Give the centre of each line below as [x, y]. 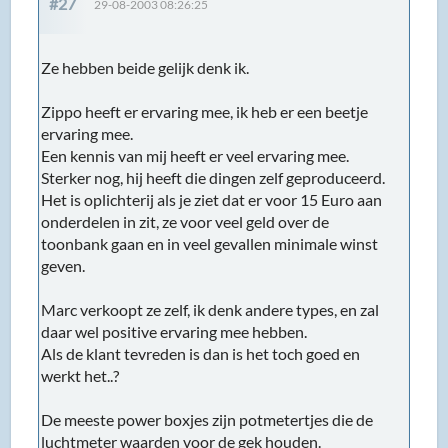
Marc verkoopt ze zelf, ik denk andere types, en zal [210, 309]
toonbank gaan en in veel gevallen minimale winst [210, 243]
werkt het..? [80, 375]
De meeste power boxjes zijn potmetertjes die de [207, 419]
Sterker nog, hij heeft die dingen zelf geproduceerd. [213, 177]
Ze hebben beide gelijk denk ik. [145, 67]
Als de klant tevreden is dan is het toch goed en [201, 353]
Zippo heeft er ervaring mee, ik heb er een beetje [205, 111]
